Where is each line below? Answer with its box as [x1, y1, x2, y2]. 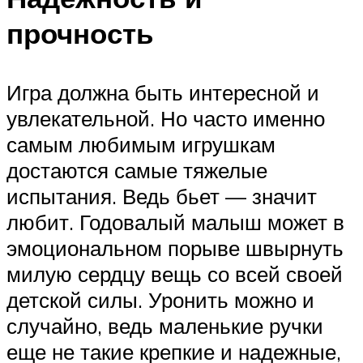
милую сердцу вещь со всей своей [6, 261, 343, 288]
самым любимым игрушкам [6, 131, 275, 158]
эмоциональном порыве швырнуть [6, 235, 344, 262]
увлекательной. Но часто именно [6, 105, 325, 132]
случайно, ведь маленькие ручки [6, 313, 323, 340]
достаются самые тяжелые [6, 157, 267, 184]
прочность [6, 15, 154, 52]
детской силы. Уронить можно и [6, 287, 314, 314]
